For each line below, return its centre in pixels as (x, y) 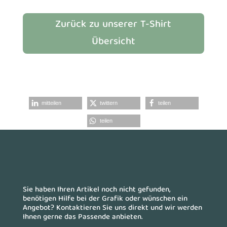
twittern (108, 103)
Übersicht (113, 42)
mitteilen (51, 103)
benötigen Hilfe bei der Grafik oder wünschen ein (105, 199)
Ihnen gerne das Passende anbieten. (82, 217)
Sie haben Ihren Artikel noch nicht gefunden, (96, 190)
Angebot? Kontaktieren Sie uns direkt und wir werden (112, 208)
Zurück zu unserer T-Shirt (113, 25)
